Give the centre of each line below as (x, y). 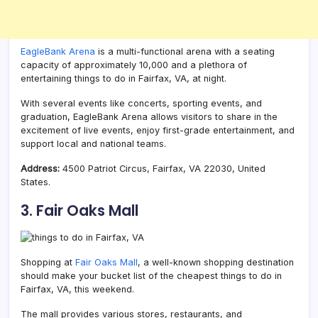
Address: (40, 168)
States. (35, 182)
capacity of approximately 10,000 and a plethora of (134, 65)
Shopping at (48, 262)
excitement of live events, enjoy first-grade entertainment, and (158, 130)
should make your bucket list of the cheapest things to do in (151, 275)
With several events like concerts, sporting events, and (141, 103)
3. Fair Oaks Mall (79, 210)
